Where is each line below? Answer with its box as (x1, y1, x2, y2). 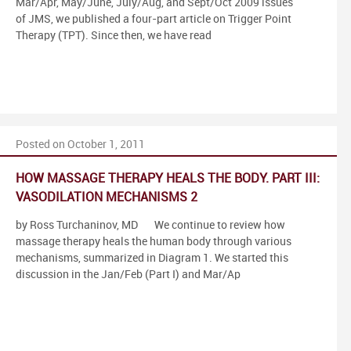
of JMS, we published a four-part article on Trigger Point (16, 13, 291, 25)
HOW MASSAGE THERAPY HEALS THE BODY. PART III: (16, 172, 320, 186)
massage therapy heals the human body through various (16, 235, 291, 248)
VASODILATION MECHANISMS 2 (16, 190, 197, 204)
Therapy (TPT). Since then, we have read (16, 29, 212, 42)
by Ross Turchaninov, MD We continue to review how (16, 219, 285, 231)
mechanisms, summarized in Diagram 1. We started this (16, 251, 288, 264)
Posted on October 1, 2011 (16, 138, 145, 150)
